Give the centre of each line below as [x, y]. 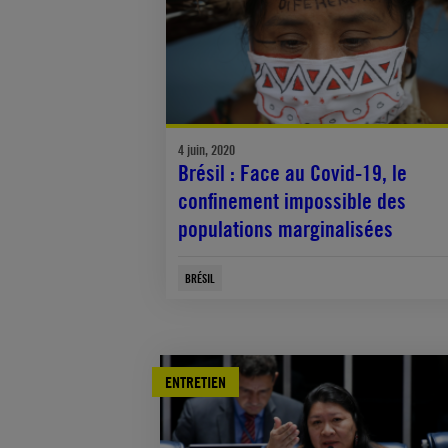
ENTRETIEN [195, 381]
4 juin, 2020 [207, 149]
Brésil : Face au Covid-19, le [293, 172]
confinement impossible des [292, 200]
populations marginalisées [286, 228]
